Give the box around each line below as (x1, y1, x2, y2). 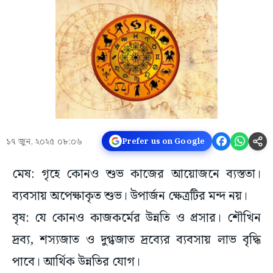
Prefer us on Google (121, 135, 205, 147)
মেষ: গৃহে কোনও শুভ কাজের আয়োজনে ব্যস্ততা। (12, 165, 261, 185)
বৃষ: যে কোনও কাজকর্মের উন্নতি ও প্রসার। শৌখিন (12, 208, 261, 229)
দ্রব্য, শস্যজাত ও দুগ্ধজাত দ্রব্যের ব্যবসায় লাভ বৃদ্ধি (12, 230, 261, 250)
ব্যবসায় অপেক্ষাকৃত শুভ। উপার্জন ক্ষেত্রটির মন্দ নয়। (12, 186, 247, 207)
